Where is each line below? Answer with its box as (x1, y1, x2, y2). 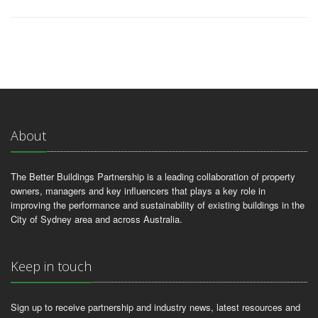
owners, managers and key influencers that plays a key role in (11, 184, 265, 197)
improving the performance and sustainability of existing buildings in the (11, 198, 305, 212)
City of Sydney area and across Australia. (11, 212, 182, 226)
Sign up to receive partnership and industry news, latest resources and (11, 300, 300, 314)
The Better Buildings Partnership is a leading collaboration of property (11, 170, 295, 183)
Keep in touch (11, 258, 92, 275)
